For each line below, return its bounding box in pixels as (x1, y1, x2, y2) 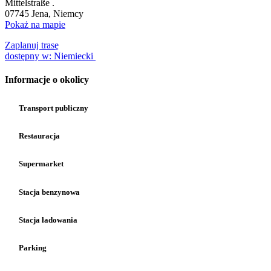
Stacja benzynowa (17, 187, 80, 197)
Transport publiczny (17, 103, 88, 113)
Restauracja (17, 131, 60, 141)
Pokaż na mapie (5, 19, 65, 30)
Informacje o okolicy (5, 74, 89, 85)
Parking (17, 243, 47, 252)
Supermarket (17, 159, 64, 169)
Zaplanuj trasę (5, 39, 59, 50)
